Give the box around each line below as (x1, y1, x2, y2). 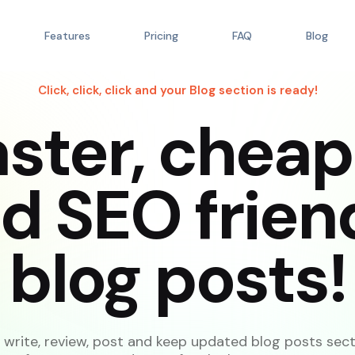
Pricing (143, 29, 178, 43)
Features (44, 29, 90, 43)
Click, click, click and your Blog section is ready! (37, 82, 318, 98)
